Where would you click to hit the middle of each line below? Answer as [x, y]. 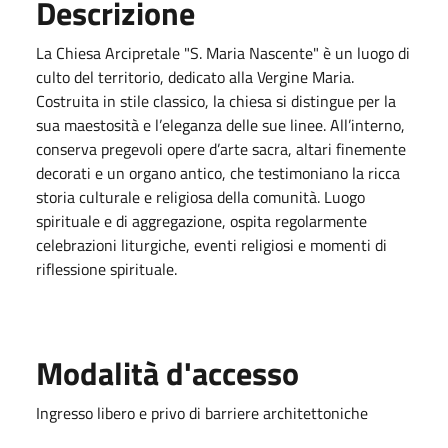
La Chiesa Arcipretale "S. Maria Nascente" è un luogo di [223, 52]
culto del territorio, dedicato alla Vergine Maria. [195, 76]
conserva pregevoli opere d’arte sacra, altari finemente [221, 148]
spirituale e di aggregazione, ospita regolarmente [201, 220]
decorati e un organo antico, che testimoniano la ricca [218, 172]
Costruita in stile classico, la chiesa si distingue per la [216, 100]
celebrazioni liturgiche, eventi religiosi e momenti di [211, 244]
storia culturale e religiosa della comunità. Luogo [200, 196]
